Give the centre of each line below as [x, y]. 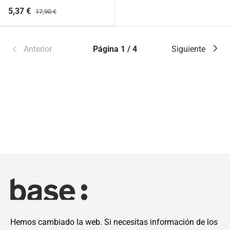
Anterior [38, 49]
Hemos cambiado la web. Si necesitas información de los [114, 222]
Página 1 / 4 [115, 49]
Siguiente [188, 49]
